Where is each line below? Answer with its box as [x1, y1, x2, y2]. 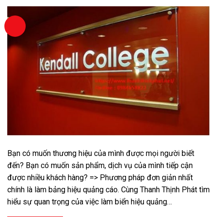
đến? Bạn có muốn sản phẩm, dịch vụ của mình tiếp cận [7, 161, 193, 170]
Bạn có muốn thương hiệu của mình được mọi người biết [7, 149, 194, 158]
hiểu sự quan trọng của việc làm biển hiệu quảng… [7, 197, 172, 207]
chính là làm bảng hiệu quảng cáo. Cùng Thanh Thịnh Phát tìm [7, 185, 210, 195]
